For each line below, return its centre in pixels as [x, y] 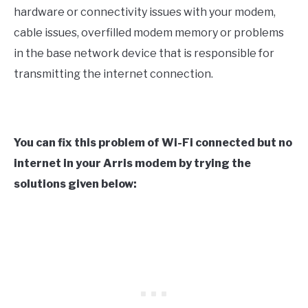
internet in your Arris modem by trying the [132, 163]
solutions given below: [75, 184]
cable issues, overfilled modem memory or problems [149, 32]
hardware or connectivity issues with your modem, [145, 12]
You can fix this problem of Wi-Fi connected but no [153, 142]
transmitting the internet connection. [113, 74]
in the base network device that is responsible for [144, 53]
